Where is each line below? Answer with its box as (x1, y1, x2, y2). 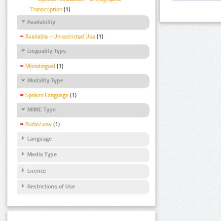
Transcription (30, 6, 62, 13)
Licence (27, 167, 46, 174)
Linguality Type (27, 47, 66, 55)
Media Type (27, 151, 57, 158)
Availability (27, 18, 55, 26)
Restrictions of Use (27, 183, 75, 190)
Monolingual (25, 62, 55, 70)
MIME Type (27, 106, 56, 113)
